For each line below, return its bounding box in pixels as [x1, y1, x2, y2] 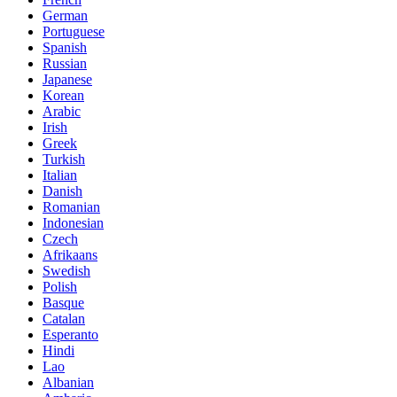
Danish [43, 183, 82, 199]
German [43, 8, 88, 24]
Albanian [43, 375, 94, 391]
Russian [43, 56, 87, 72]
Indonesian [43, 215, 104, 231]
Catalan [43, 311, 85, 327]
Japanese [43, 72, 92, 88]
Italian [43, 167, 77, 183]
